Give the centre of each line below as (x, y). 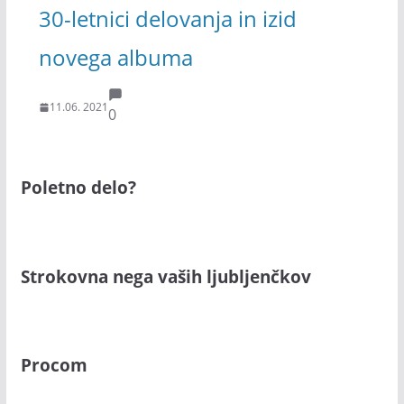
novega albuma (115, 57)
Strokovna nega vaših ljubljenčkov (165, 276)
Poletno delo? (78, 188)
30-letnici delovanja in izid (167, 18)
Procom (54, 365)
